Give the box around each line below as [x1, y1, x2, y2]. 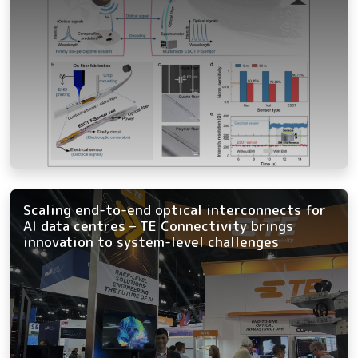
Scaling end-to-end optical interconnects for [23, 200, 326, 219]
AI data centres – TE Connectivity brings [23, 216, 293, 235]
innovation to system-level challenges [23, 232, 279, 251]
